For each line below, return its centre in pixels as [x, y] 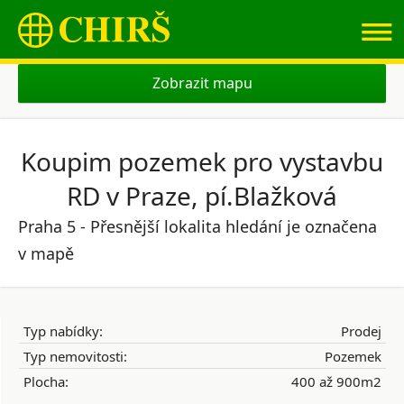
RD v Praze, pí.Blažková [202, 196]
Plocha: [46, 381]
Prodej [361, 331]
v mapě [46, 253]
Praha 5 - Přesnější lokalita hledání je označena [197, 226]
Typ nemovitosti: [75, 356]
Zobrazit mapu [202, 83]
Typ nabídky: [63, 331]
